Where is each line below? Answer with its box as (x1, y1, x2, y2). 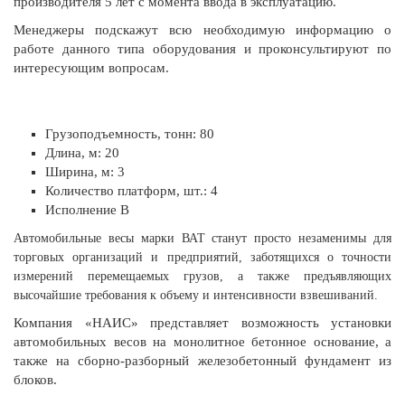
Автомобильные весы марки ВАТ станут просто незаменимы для (14, 231, 391, 246)
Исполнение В (45, 202, 129, 218)
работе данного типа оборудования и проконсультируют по (14, 41, 391, 56)
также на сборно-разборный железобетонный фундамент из (14, 353, 391, 369)
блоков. (14, 372, 57, 388)
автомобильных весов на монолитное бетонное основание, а (14, 334, 391, 350)
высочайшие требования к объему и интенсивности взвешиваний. (14, 288, 378, 303)
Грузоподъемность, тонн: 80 (45, 127, 214, 142)
